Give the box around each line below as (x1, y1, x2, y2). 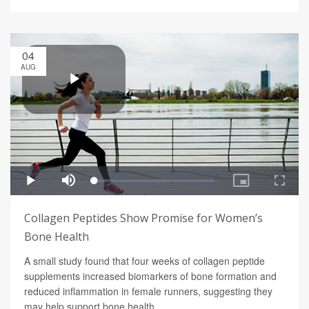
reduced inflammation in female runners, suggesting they (24, 284, 272, 299)
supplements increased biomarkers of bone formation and (24, 269, 277, 283)
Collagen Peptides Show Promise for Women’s (24, 210, 263, 226)
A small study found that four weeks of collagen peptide (24, 254, 265, 268)
